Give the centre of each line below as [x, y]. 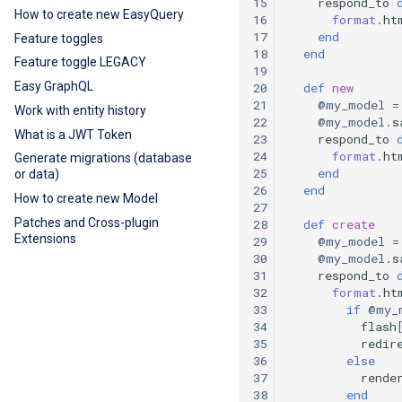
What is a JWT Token [73, 134]
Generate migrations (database [103, 158]
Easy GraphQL [54, 86]
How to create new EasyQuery [99, 14]
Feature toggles [59, 38]
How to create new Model [86, 198]
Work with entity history [80, 110]
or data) [37, 175]
